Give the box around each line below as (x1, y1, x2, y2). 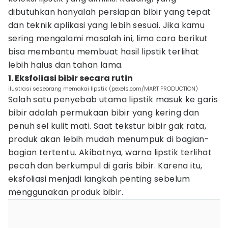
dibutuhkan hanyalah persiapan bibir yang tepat (8, 6, 211, 18)
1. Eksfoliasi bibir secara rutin (8, 72, 133, 84)
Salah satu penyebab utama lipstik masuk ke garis (8, 94, 218, 105)
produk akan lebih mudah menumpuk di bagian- (8, 133, 210, 145)
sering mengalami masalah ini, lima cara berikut (8, 33, 208, 44)
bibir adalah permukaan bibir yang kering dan (8, 107, 199, 119)
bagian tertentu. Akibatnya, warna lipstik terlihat (8, 147, 212, 158)
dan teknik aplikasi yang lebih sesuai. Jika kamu (8, 19, 205, 31)
